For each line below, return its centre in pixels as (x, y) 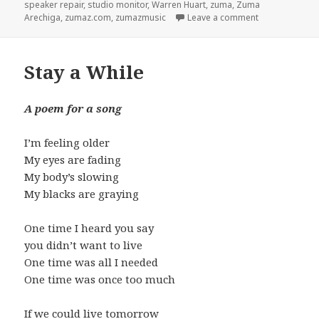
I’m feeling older (67, 142)
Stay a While (84, 72)
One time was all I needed (91, 262)
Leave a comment (223, 18)
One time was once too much (100, 279)
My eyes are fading (73, 159)
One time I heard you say (89, 228)
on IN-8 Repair (288, 18)
